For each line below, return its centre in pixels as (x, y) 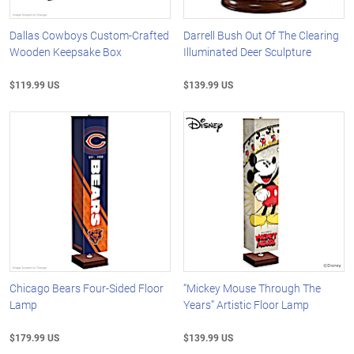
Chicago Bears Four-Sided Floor (87, 288)
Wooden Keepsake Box (66, 51)
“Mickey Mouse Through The (252, 288)
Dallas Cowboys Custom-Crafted (89, 35)
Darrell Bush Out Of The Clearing (262, 35)
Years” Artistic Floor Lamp (247, 305)
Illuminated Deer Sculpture (248, 51)
